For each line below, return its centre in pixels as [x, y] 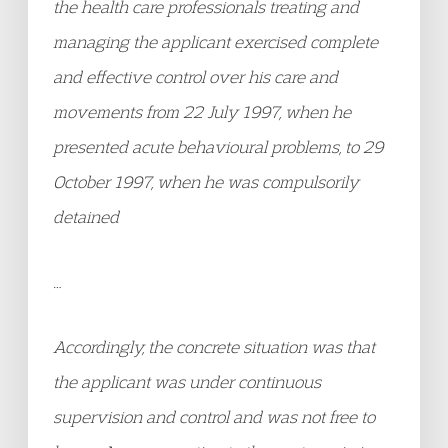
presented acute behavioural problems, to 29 [218, 146]
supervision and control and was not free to [214, 416]
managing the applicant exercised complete [215, 41]
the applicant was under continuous [187, 381]
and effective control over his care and [195, 76]
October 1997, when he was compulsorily [206, 181]
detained [86, 216]
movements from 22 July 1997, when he [202, 111]
